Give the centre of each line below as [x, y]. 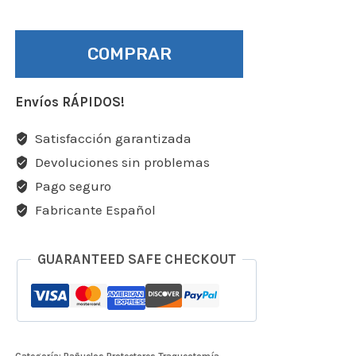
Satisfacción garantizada [112, 139]
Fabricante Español [94, 210]
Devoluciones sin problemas [121, 163]
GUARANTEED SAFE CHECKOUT [137, 259]
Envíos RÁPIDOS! [70, 102]
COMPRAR [129, 54]
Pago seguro [72, 186]
